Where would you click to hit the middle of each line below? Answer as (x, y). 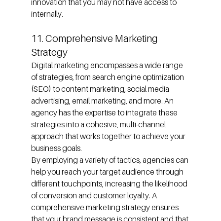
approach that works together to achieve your (109, 136)
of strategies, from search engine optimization (108, 77)
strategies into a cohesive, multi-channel (99, 125)
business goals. (56, 148)
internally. (47, 14)
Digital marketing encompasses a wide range (108, 65)
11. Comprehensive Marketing (95, 39)
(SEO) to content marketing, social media (101, 89)
